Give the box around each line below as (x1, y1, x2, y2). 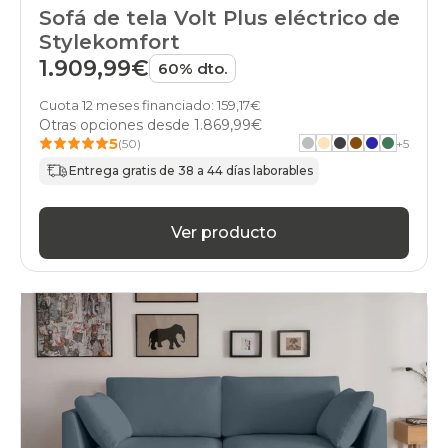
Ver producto (171, 223, 277, 243)
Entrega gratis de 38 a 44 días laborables (69, 163, 313, 179)
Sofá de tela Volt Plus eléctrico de (39, 5, 400, 30)
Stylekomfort (39, 29, 180, 54)
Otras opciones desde (39, 115, 194, 134)
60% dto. (158, 58, 227, 78)
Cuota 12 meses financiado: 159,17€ (39, 96, 261, 113)
